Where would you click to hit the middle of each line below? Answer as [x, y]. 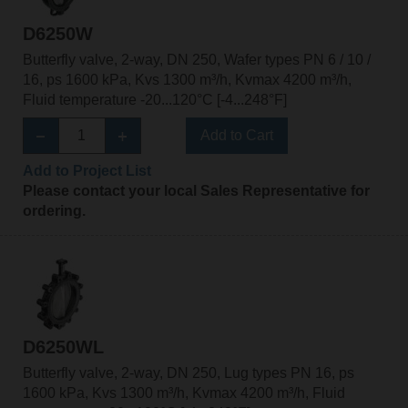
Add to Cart [236, 135]
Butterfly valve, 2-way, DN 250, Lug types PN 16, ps [188, 373]
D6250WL [63, 347]
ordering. [54, 210]
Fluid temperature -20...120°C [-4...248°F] [154, 99]
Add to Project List [87, 170]
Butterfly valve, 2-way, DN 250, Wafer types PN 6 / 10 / [196, 59]
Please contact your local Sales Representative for [196, 190]
